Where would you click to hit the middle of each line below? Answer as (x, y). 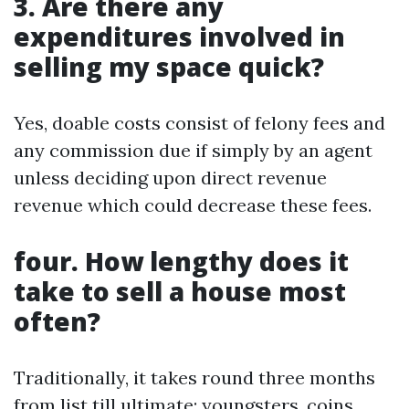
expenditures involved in (179, 37)
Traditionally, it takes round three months (194, 378)
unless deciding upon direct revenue (170, 178)
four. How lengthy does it (181, 262)
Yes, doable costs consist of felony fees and (199, 123)
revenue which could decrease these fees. (193, 205)
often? (57, 322)
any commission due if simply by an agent (193, 151)
